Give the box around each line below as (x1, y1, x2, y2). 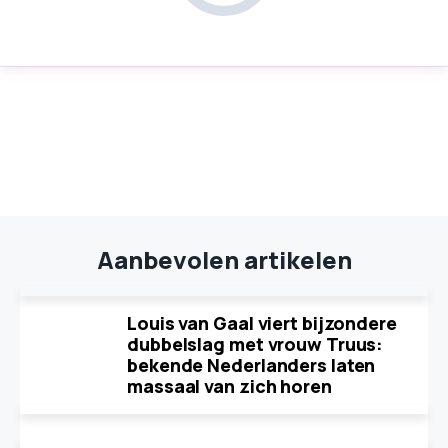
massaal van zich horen (127, 374, 332, 399)
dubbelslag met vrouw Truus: (127, 332, 384, 357)
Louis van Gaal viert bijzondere (127, 311, 397, 336)
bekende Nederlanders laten (127, 353, 376, 378)
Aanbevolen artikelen (96, 243, 352, 277)
